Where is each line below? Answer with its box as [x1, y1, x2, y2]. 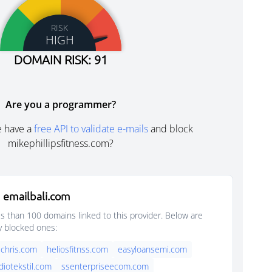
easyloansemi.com [118, 243, 187, 255]
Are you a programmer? [5, 98, 116, 111]
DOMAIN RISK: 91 [14, 52, 107, 67]
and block [148, 122, 193, 135]
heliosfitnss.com [47, 243, 108, 255]
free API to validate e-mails [34, 122, 148, 135]
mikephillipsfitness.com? [8, 137, 114, 150]
